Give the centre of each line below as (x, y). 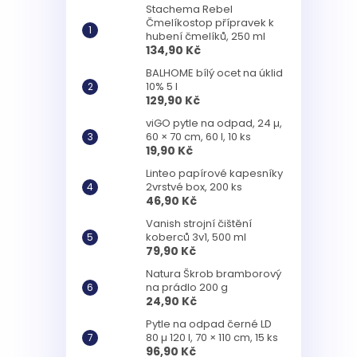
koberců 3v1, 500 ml (196, 237)
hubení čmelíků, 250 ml (206, 36)
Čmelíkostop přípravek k (210, 22)
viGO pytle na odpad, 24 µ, (214, 123)
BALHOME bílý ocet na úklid (214, 73)
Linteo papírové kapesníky (214, 173)
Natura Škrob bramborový (214, 273)
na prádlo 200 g (187, 287)
